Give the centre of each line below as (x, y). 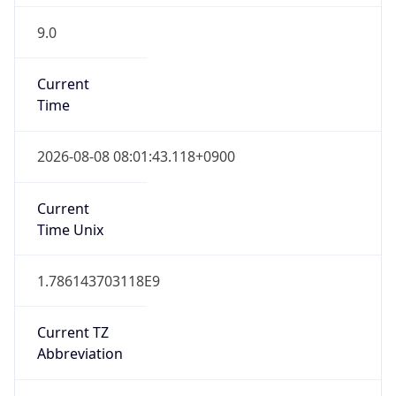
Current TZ (72, 333)
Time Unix (70, 229)
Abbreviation (80, 354)
